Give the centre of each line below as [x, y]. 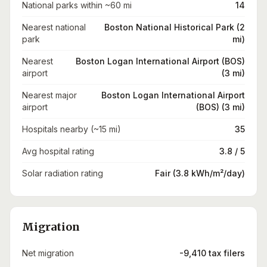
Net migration [48, 253]
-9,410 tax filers [212, 253]
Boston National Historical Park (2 [175, 27]
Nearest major [49, 95]
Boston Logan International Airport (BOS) [160, 61]
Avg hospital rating [58, 151]
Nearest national [54, 27]
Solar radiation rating [63, 173]
